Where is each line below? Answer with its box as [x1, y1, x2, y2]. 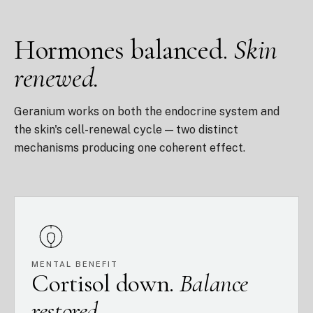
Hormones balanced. [14, 33, 234, 66]
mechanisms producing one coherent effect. [14, 141, 245, 154]
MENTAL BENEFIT [31, 260, 118, 268]
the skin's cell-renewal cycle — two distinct [14, 123, 238, 136]
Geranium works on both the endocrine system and [14, 105, 279, 118]
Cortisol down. [31, 268, 180, 298]
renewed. [14, 61, 99, 94]
